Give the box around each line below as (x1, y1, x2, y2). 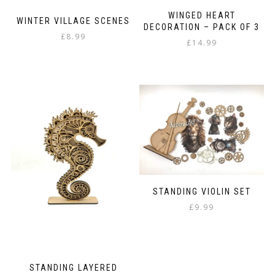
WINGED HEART (168, 10, 236, 21)
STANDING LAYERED (29, 263, 118, 273)
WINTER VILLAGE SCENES (17, 15, 130, 26)
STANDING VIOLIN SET (152, 187, 251, 197)
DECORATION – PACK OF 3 (144, 22, 260, 33)
